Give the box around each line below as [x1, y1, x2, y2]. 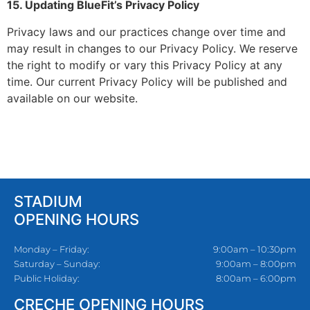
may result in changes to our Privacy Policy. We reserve [7, 41, 298, 55]
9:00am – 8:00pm [215, 258, 296, 270]
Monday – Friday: [14, 244, 89, 255]
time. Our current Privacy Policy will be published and [7, 74, 287, 89]
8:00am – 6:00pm [215, 273, 296, 284]
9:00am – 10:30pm [212, 244, 296, 255]
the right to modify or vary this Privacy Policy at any [7, 57, 282, 72]
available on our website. [7, 91, 138, 105]
